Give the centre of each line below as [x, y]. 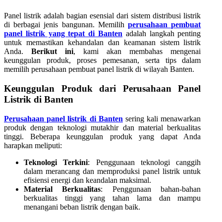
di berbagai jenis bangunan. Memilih [66, 25]
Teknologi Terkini [56, 162]
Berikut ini [53, 52]
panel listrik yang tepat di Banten [63, 34]
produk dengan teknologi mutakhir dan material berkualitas [103, 127]
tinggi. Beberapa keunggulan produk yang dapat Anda [103, 136]
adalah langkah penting [163, 34]
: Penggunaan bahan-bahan [151, 189]
